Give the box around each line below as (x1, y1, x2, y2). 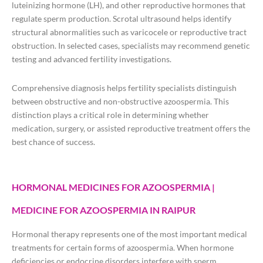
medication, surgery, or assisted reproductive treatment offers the (12, 123, 250, 134)
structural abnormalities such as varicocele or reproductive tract (12, 27, 247, 38)
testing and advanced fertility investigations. (12, 54, 171, 65)
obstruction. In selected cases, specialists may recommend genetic (12, 41, 250, 51)
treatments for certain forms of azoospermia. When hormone (12, 242, 234, 253)
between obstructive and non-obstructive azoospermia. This (12, 96, 229, 107)
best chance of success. (12, 137, 95, 147)
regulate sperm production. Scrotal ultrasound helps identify (12, 14, 231, 24)
